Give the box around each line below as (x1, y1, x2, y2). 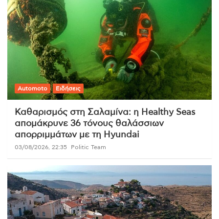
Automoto (18, 86, 47, 92)
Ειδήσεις (56, 86, 81, 92)
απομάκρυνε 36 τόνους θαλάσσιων (15, 119, 164, 129)
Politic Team (71, 144, 106, 151)
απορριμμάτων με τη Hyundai (15, 131, 139, 140)
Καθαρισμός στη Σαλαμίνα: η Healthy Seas (15, 108, 196, 117)
